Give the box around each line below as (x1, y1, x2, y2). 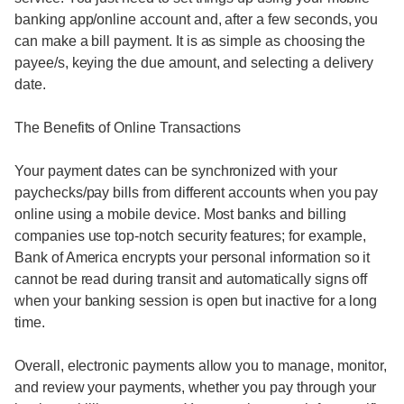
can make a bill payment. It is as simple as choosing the (14, 33, 366, 49)
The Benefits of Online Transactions (14, 120, 242, 135)
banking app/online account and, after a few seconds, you (14, 12, 379, 27)
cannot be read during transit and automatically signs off (14, 271, 368, 287)
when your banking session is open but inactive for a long (14, 293, 378, 308)
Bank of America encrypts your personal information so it (14, 250, 371, 265)
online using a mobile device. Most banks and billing (14, 207, 346, 222)
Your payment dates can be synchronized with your (14, 163, 337, 179)
